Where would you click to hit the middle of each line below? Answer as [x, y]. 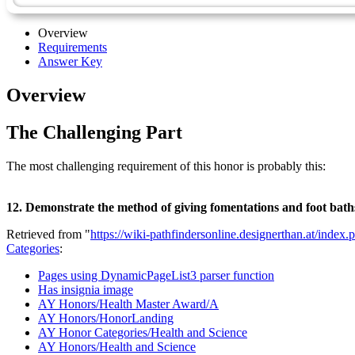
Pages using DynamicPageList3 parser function [156, 275]
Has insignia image [86, 289]
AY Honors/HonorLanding [106, 318]
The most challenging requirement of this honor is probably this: [166, 166]
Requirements [73, 47]
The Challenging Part [94, 132]
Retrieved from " [48, 234]
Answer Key [70, 61]
